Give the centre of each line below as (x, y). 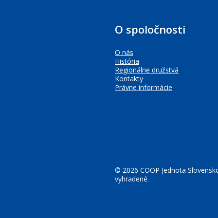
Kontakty (129, 79)
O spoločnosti (150, 29)
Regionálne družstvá (147, 70)
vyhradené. (132, 179)
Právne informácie (144, 87)
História (127, 61)
